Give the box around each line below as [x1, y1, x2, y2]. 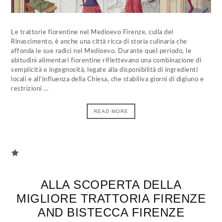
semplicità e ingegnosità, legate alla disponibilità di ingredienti [11, 67, 198, 73]
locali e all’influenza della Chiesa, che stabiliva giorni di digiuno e [11, 76, 204, 83]
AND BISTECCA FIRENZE [38, 206, 184, 219]
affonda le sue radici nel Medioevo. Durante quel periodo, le [11, 48, 192, 55]
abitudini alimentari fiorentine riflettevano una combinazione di [11, 57, 202, 64]
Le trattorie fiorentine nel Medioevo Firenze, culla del [11, 29, 173, 36]
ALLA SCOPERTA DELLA [40, 178, 182, 191]
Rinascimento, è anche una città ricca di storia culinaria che [11, 39, 187, 45]
